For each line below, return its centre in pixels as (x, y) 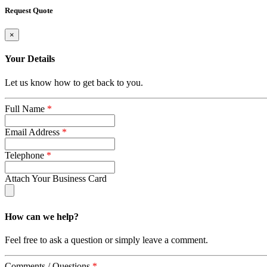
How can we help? (42, 216)
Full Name (26, 108)
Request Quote (29, 10)
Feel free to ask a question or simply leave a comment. (106, 240)
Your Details (30, 59)
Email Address (33, 132)
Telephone (26, 155)
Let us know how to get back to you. (74, 82)
